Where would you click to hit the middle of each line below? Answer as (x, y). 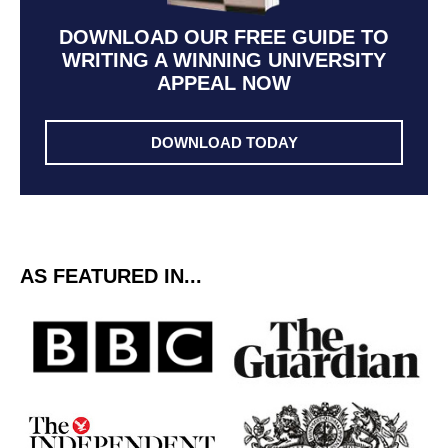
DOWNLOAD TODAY (224, 143)
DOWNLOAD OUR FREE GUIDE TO (224, 37)
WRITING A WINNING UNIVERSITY (224, 60)
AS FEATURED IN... (111, 276)
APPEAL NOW (224, 83)
